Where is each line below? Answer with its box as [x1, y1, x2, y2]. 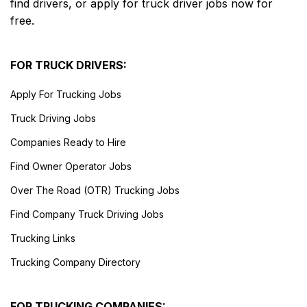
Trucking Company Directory [10, 256, 140, 268]
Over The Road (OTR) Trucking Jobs [10, 184, 180, 196]
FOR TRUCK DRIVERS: [10, 58, 127, 72]
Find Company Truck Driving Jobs [10, 208, 164, 220]
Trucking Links [10, 232, 75, 244]
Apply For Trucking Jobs [10, 88, 121, 100]
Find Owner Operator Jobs [10, 160, 132, 172]
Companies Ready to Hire [10, 136, 126, 148]
